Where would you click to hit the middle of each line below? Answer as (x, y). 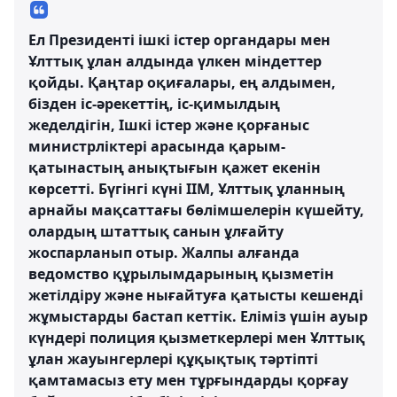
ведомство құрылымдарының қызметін (181, 273)
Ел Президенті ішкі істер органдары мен (179, 39)
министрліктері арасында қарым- (157, 146)
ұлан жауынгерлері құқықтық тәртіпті (173, 358)
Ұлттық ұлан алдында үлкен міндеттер (175, 61)
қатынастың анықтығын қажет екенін (175, 167)
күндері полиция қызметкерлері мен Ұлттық (197, 337)
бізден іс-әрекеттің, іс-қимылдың (154, 103)
